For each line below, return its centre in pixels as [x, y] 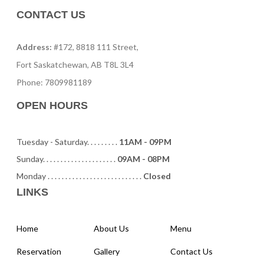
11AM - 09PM [146, 141]
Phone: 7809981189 [55, 82]
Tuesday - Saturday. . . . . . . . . [68, 141]
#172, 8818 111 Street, [95, 47]
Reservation [39, 251]
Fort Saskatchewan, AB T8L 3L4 [75, 64]
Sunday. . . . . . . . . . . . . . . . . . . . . [67, 159]
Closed [157, 176]
